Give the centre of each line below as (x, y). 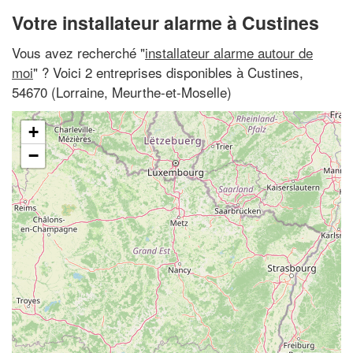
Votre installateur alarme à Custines (165, 22)
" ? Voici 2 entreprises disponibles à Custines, (168, 72)
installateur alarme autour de (229, 52)
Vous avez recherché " (78, 52)
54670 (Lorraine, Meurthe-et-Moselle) (122, 91)
